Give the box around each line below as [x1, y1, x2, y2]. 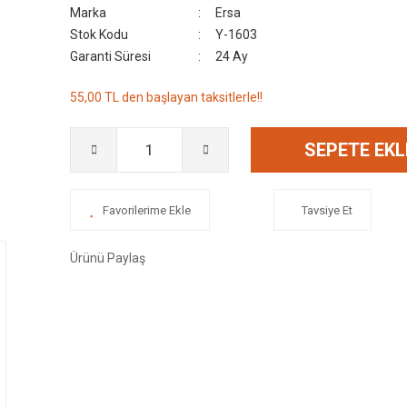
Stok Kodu [70, 27, 128, 42]
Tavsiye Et [301, 203, 352, 217]
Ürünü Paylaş [70, 251, 145, 265]
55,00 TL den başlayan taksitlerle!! [70, 90, 263, 104]
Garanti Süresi [70, 49, 151, 64]
